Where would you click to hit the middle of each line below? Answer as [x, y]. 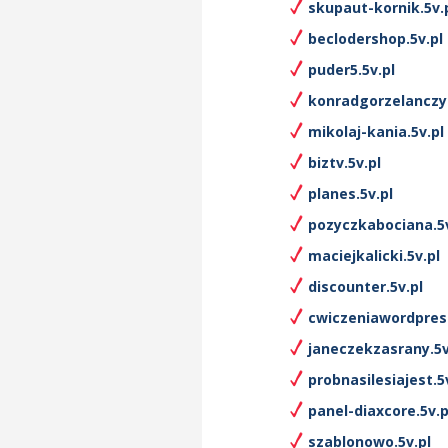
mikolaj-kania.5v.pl [376, 131]
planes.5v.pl [350, 193]
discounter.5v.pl [365, 286]
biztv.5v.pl [344, 162]
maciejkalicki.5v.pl [374, 255]
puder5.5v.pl [351, 69]
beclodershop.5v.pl [375, 38]
